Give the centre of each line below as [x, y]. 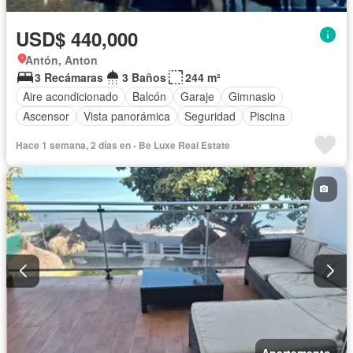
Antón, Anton [61, 59]
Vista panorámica [127, 116]
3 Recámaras [69, 77]
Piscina [268, 116]
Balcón [149, 97]
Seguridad [210, 116]
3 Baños [144, 77]
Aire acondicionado [71, 97]
